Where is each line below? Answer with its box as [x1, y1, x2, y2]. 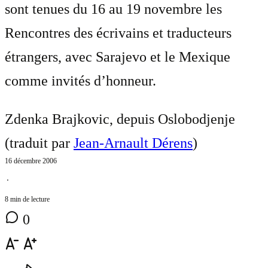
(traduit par [5, 135, 74, 151]
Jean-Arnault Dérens [74, 135, 193, 151]
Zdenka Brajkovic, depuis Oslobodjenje [5, 111, 235, 127]
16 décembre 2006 [5, 157, 57, 166]
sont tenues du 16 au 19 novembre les [5, 1, 222, 17]
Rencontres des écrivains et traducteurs [5, 25, 232, 41]
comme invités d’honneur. [5, 73, 156, 89]
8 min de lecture [5, 195, 50, 204]
